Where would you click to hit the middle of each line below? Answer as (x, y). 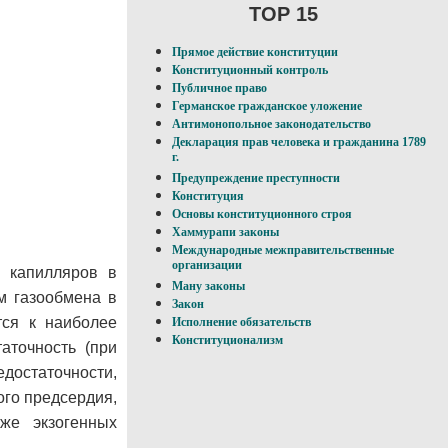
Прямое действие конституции (255, 52)
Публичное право (219, 88)
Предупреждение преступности (256, 178)
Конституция (208, 196)
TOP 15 (283, 13)
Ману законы (208, 286)
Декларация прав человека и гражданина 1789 (299, 142)
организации (207, 267)
